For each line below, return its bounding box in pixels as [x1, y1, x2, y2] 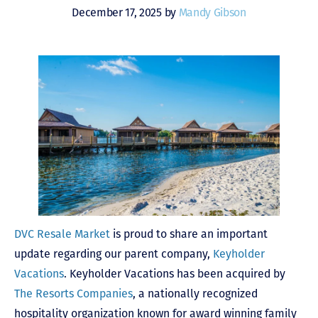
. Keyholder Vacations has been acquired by [64, 267, 285, 281]
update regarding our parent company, [14, 247, 213, 261]
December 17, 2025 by [72, 5, 179, 19]
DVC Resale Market [14, 227, 110, 241]
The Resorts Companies [14, 287, 133, 301]
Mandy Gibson [178, 5, 246, 19]
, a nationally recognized [133, 287, 258, 301]
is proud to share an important [110, 227, 268, 241]
